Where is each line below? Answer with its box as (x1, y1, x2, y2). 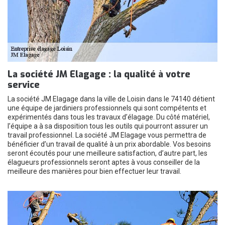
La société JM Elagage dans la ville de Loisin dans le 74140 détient (8, 95, 215, 103)
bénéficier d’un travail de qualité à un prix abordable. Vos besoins (8, 140, 211, 148)
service (8, 79, 40, 91)
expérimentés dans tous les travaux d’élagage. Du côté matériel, (8, 113, 210, 121)
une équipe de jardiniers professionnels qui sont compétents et (8, 104, 206, 112)
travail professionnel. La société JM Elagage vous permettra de (8, 131, 206, 139)
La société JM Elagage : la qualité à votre (8, 68, 190, 80)
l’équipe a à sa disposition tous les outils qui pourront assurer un (8, 122, 208, 130)
